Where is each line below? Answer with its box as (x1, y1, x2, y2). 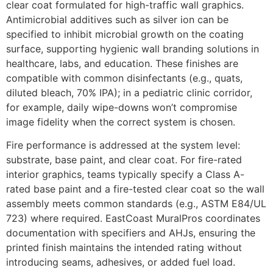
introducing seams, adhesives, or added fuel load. (6, 256, 235, 269)
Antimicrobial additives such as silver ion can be (6, 13, 229, 26)
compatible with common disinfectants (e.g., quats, (6, 71, 243, 84)
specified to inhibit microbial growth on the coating (6, 27, 244, 40)
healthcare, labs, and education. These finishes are (6, 57, 238, 69)
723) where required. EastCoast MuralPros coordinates (6, 212, 260, 225)
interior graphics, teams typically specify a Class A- (6, 168, 244, 181)
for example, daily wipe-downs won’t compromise (6, 101, 237, 113)
